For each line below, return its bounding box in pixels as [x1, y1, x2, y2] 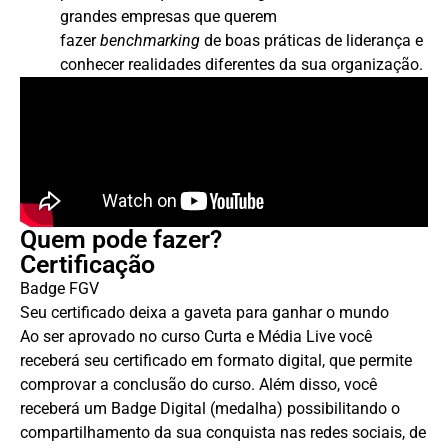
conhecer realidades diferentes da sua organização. [60, 55, 423, 75]
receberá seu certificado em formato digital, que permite [20, 351, 412, 371]
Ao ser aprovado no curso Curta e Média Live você [20, 327, 372, 347]
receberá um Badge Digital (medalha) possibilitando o [20, 399, 400, 419]
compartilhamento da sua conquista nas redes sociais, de [20, 423, 426, 443]
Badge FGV [20, 279, 99, 299]
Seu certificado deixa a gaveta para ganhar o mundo [20, 303, 389, 323]
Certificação [20, 250, 155, 280]
